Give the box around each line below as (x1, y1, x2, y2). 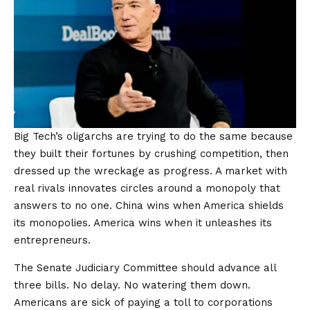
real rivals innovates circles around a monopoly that (14, 181, 280, 194)
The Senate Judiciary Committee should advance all (14, 261, 276, 274)
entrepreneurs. (14, 233, 91, 246)
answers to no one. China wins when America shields (14, 199, 284, 212)
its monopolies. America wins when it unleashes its (14, 216, 272, 229)
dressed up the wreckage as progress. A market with (14, 164, 287, 177)
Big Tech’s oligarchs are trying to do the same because (14, 129, 293, 143)
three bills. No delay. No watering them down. (14, 278, 250, 291)
